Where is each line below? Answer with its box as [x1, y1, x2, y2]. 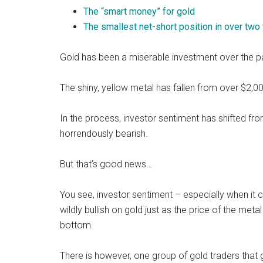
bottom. [60, 220, 93, 231]
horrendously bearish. [60, 128, 148, 139]
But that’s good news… [60, 159, 152, 170]
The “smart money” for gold [83, 6, 195, 17]
